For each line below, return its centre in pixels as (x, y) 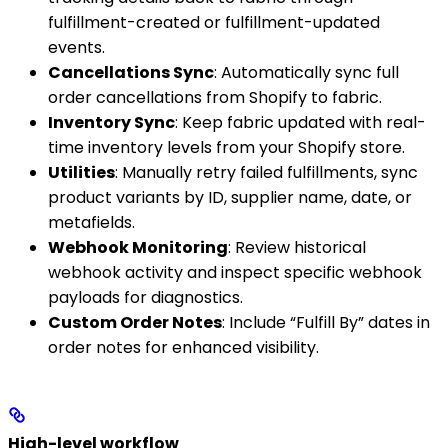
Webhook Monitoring (138, 247)
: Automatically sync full (306, 72)
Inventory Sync (111, 122)
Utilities (81, 172)
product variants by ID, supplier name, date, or (230, 197)
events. (76, 47)
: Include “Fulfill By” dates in (326, 322)
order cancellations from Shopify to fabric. (215, 97)
